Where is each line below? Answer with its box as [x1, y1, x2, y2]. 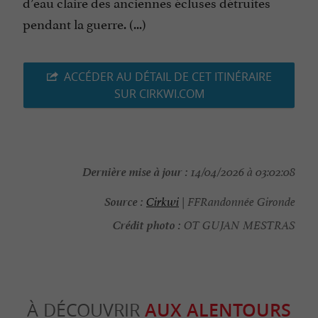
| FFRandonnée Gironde [179, 194, 295, 210]
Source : [104, 191, 143, 210]
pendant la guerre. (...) [23, 13, 146, 33]
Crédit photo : [113, 214, 181, 234]
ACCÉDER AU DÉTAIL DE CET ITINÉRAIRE [63, 69, 272, 85]
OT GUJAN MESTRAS [181, 218, 295, 234]
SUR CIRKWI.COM [114, 86, 204, 102]
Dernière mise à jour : [82, 161, 188, 180]
